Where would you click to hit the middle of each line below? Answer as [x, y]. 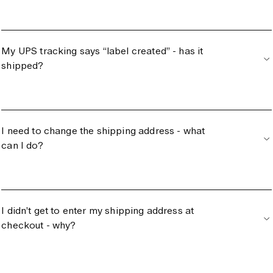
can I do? [22, 145]
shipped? [23, 66]
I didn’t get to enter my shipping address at [98, 210]
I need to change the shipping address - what [103, 131]
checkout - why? [39, 225]
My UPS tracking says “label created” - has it [102, 51]
